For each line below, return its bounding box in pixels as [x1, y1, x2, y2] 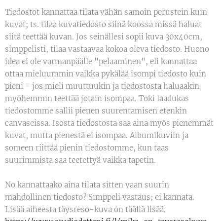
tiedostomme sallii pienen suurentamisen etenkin [5, 106, 187, 115]
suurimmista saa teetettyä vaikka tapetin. [5, 155, 158, 165]
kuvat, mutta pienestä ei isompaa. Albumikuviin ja [5, 131, 188, 140]
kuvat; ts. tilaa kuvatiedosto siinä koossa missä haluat [5, 20, 202, 29]
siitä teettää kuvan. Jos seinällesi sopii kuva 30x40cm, [5, 32, 202, 41]
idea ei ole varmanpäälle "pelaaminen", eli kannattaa [5, 57, 197, 66]
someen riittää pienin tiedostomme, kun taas [5, 143, 169, 152]
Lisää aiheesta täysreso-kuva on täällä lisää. [5, 205, 166, 214]
